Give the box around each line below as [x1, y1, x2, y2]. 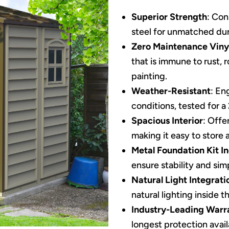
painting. [131, 71, 167, 82]
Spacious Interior [131, 115, 203, 127]
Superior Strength [131, 11, 207, 23]
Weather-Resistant [131, 85, 211, 97]
